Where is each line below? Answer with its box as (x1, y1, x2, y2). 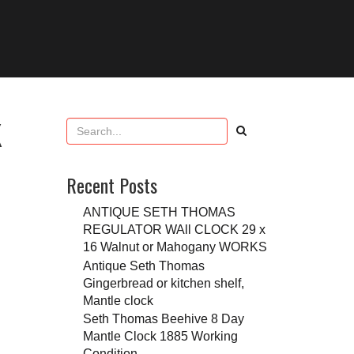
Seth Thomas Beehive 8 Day (82, 311, 244, 326)
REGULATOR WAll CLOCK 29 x (82, 222, 265, 237)
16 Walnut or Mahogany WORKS (82, 239, 267, 254)
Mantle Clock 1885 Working (82, 329, 238, 344)
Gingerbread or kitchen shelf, (82, 275, 244, 290)
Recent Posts (66, 171, 157, 200)
